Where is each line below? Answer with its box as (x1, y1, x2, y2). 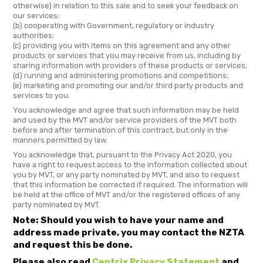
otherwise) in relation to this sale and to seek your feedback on (13, 1, 238, 11)
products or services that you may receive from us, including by (13, 51, 241, 60)
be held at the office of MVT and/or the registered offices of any (13, 190, 240, 200)
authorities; (13, 31, 54, 41)
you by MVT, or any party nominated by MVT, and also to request (13, 170, 240, 180)
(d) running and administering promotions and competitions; (13, 71, 228, 80)
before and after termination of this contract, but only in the (13, 126, 228, 135)
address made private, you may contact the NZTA (13, 227, 244, 238)
